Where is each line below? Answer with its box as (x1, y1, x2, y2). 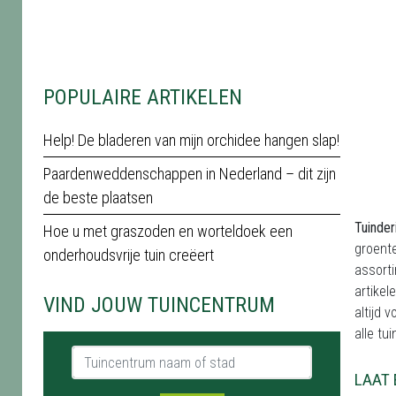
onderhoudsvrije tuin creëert (43, 246, 214, 264)
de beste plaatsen (43, 188, 153, 207)
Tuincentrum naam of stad (71, 346, 222, 363)
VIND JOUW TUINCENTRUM (43, 293, 275, 317)
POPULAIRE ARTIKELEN (43, 85, 242, 110)
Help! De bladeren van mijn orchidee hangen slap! (43, 131, 339, 149)
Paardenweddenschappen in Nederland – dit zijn (43, 164, 336, 183)
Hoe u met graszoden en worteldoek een (43, 222, 293, 240)
